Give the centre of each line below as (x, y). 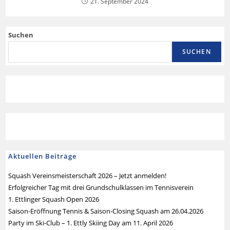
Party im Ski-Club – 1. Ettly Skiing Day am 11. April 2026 (91, 223)
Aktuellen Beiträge (43, 156)
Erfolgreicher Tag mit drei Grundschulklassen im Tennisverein (101, 187)
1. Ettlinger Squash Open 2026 (54, 199)
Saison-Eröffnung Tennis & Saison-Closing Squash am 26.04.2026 (106, 211)
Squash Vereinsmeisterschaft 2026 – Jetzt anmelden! (88, 175)
